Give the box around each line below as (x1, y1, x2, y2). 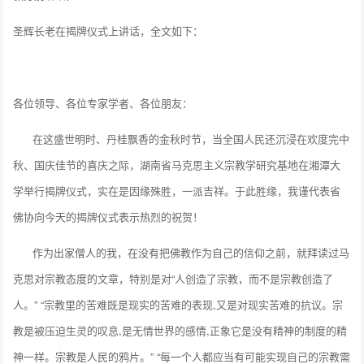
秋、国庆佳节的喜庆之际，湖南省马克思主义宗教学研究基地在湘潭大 (13, 156, 341, 172)
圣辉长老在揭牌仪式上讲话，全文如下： (13, 22, 204, 38)
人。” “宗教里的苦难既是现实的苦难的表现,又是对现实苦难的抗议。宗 (13, 296, 344, 312)
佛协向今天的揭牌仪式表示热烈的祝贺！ (13, 208, 204, 224)
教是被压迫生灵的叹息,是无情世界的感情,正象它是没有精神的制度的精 (13, 322, 348, 338)
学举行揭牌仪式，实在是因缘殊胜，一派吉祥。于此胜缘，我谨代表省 (13, 182, 341, 198)
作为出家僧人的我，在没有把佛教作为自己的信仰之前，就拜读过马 (13, 244, 350, 260)
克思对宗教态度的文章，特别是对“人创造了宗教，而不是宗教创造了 (13, 270, 334, 286)
